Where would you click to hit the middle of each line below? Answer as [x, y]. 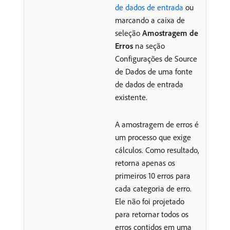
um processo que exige [153, 137]
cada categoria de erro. [153, 188]
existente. [131, 97]
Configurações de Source [156, 59]
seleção [129, 33]
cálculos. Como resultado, [157, 150]
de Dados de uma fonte [154, 71]
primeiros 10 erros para [153, 176]
